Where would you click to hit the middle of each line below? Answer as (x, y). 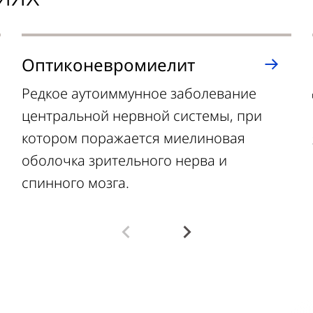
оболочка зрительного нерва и (125, 160)
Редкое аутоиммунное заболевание (139, 93)
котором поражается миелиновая (134, 138)
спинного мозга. (76, 183)
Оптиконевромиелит (109, 65)
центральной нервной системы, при (142, 116)
